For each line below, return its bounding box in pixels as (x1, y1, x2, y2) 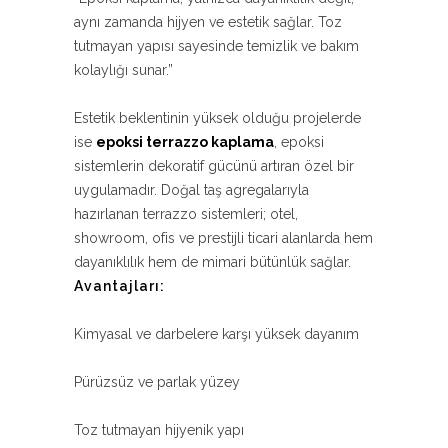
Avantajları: (74, 278, 165, 295)
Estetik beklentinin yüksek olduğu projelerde (74, 110, 361, 127)
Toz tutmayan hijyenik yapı (74, 422, 244, 439)
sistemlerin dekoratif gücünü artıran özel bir (74, 158, 354, 175)
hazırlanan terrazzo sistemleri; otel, (74, 206, 298, 223)
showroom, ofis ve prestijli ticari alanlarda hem (74, 230, 373, 247)
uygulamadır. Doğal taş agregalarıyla (74, 182, 309, 199)
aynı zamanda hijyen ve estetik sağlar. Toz (74, 14, 342, 31)
